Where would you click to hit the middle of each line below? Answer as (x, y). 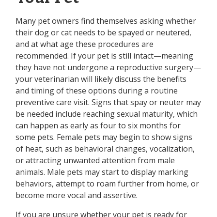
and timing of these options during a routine (97, 91)
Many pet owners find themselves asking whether (106, 21)
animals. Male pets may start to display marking (102, 172)
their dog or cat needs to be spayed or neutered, (103, 33)
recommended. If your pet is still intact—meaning (104, 56)
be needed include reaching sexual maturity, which (107, 114)
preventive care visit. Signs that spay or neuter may (108, 102)
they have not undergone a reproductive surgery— (108, 68)
